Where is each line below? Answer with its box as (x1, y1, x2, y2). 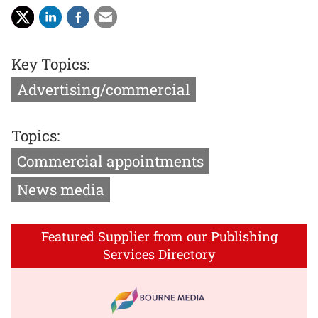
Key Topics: (11, 53, 89, 74)
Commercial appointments (17, 151, 204, 172)
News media (17, 180, 104, 200)
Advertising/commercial (17, 79, 190, 99)
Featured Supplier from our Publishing (40, 228, 278, 246)
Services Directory (102, 246, 216, 263)
